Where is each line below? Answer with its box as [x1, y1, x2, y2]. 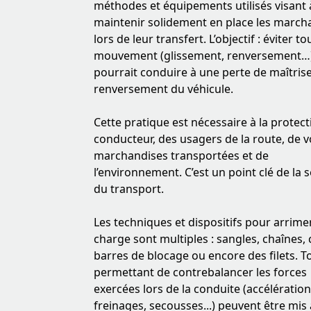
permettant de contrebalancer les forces [93, 264, 307, 280]
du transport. [93, 180, 164, 196]
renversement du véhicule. [93, 81, 233, 96]
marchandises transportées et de [93, 147, 269, 163]
